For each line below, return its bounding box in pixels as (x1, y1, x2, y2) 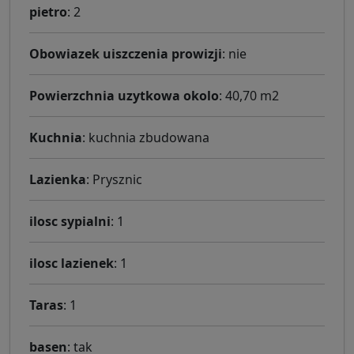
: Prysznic (86, 171, 142, 189)
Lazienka (29, 171, 86, 189)
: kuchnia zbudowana (82, 129, 209, 147)
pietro (29, 3, 67, 21)
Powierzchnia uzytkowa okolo (29, 87, 219, 105)
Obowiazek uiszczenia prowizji (29, 45, 222, 63)
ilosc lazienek (29, 254, 114, 273)
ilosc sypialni (29, 213, 111, 231)
